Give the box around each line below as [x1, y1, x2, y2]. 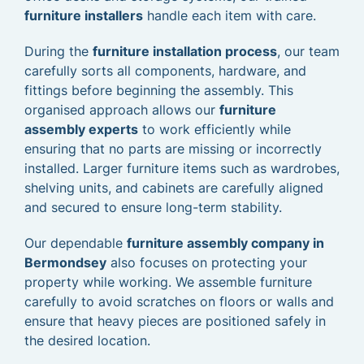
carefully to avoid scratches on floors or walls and [24, 293, 334, 310]
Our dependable [24, 235, 127, 251]
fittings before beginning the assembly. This [24, 82, 293, 98]
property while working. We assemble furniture [24, 274, 312, 290]
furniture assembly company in [127, 235, 324, 251]
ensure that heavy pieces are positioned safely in [24, 313, 326, 329]
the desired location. [24, 332, 150, 349]
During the [24, 43, 93, 59]
